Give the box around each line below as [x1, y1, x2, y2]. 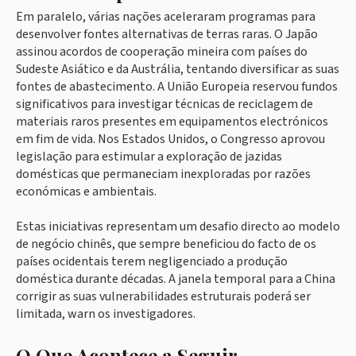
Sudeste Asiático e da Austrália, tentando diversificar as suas [16, 60, 339, 79]
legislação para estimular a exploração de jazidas [16, 148, 282, 166]
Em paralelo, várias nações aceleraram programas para [16, 8, 315, 26]
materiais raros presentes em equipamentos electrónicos [16, 113, 328, 131]
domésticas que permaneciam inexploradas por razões [16, 165, 311, 184]
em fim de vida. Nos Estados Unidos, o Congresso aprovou [16, 130, 325, 149]
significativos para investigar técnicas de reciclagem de [16, 95, 313, 114]
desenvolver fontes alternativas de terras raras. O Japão [16, 25, 318, 44]
